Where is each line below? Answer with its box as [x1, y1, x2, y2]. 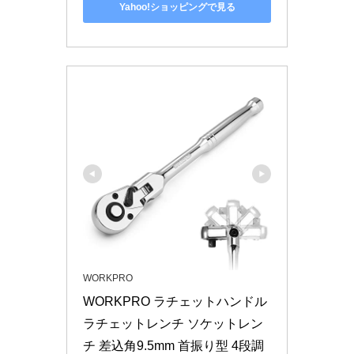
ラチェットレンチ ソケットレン [83, 316, 263, 330]
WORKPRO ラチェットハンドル [83, 294, 267, 308]
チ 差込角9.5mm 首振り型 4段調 [83, 338, 264, 352]
